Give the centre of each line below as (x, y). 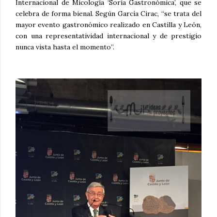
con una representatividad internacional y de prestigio (108, 36)
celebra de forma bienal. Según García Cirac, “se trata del (108, 14)
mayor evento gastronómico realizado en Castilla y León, (108, 25)
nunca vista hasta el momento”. (65, 47)
